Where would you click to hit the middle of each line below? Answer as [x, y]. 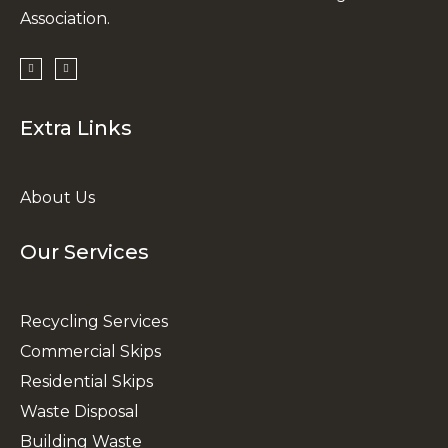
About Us [57, 197]
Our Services [84, 251]
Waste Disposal [79, 411]
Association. [65, 18]
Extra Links [76, 127]
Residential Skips [86, 381]
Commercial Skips [90, 351]
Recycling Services [94, 321]
